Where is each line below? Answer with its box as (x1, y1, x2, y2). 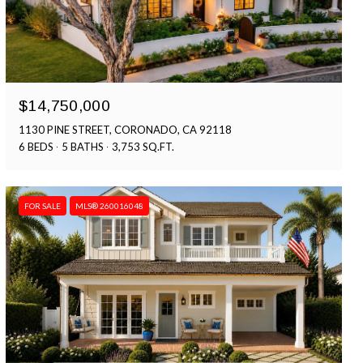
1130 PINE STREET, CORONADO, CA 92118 (19, 123, 233, 137)
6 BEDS (19, 140, 54, 154)
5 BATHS (62, 140, 105, 154)
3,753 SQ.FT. (112, 140, 175, 154)
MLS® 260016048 (75, 201, 144, 211)
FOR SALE (24, 201, 62, 211)
